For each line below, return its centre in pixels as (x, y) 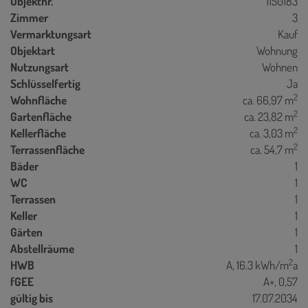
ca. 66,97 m (268, 100)
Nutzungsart (40, 67)
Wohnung (277, 50)
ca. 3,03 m (272, 133)
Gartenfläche (41, 116)
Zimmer (29, 17)
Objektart (33, 50)
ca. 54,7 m (272, 149)
